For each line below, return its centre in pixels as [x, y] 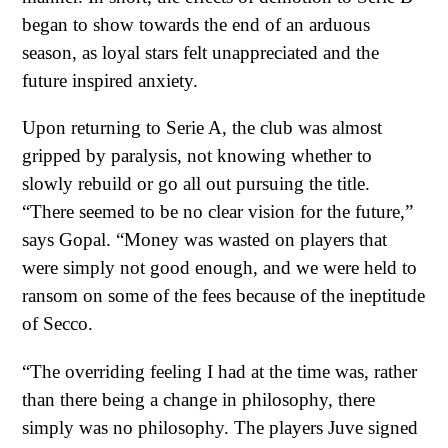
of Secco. [57, 324]
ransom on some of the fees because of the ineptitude [223, 296]
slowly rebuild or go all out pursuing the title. [196, 184]
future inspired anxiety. [110, 80]
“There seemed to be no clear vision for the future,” [217, 212]
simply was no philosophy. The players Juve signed [220, 427]
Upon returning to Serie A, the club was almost [202, 128]
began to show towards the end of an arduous [196, 24]
